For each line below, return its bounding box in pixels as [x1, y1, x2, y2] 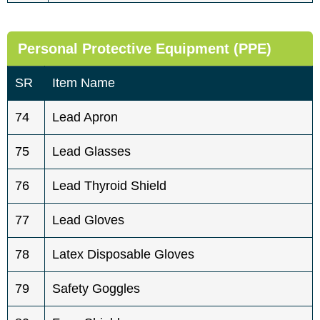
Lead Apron [52, 109, 118, 124]
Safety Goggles [52, 281, 140, 296]
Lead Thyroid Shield [52, 178, 166, 193]
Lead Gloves [52, 212, 124, 227]
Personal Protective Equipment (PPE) [18, 40, 271, 56]
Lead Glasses [52, 144, 131, 159]
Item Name [52, 75, 115, 90]
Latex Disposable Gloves [52, 246, 194, 261]
